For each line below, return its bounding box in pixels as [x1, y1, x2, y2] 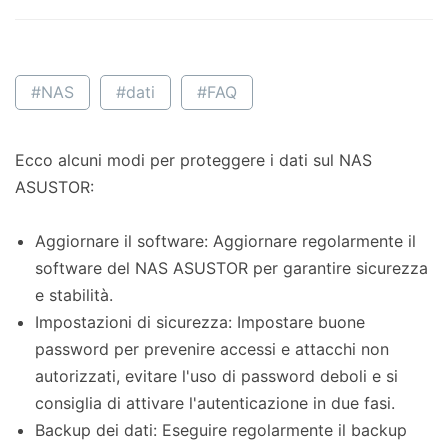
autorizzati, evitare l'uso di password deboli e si [35, 366, 398, 387]
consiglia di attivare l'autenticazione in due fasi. [35, 393, 395, 414]
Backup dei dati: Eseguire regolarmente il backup [35, 420, 407, 441]
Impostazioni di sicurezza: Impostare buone [35, 312, 365, 333]
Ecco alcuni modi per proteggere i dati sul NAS [15, 150, 372, 171]
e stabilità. [35, 285, 113, 306]
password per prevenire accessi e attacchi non [35, 339, 389, 360]
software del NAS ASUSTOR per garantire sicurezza [35, 258, 428, 279]
